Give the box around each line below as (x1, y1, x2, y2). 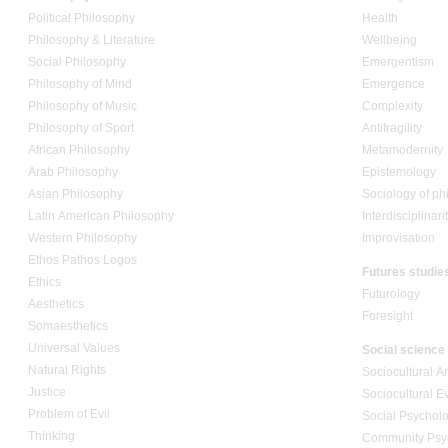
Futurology (362, 287, 420, 302)
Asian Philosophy (28, 187, 123, 202)
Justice (28, 385, 66, 400)
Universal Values (28, 341, 123, 356)
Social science (362, 343, 445, 358)
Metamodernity (362, 143, 443, 158)
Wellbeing (362, 33, 417, 48)
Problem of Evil (28, 407, 110, 422)
